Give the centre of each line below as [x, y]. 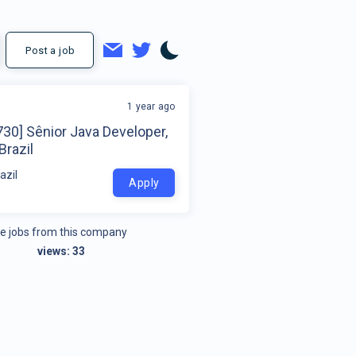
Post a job [50, 51]
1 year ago [151, 106]
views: [55, 251]
